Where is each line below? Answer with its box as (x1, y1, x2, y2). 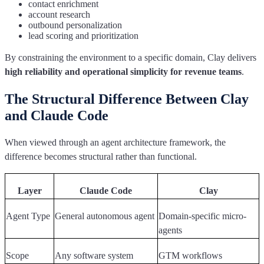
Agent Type (6, 211, 50, 222)
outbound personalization (28, 20, 122, 31)
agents (159, 225, 182, 236)
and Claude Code (5, 108, 108, 124)
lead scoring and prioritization (28, 31, 138, 41)
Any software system (55, 250, 133, 261)
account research (28, 9, 90, 20)
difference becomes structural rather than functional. (5, 151, 197, 162)
